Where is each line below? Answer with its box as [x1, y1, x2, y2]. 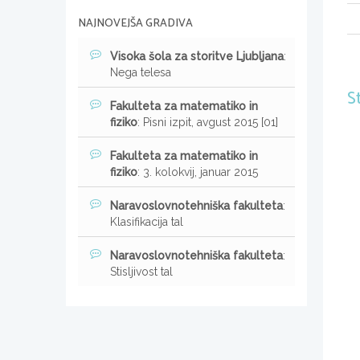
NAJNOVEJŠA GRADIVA [78, 14, 193, 33]
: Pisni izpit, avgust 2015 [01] [137, 115, 278, 129]
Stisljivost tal [110, 264, 173, 278]
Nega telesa [110, 65, 171, 79]
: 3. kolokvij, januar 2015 [137, 165, 258, 178]
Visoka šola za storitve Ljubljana [110, 49, 284, 63]
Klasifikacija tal [110, 215, 183, 228]
